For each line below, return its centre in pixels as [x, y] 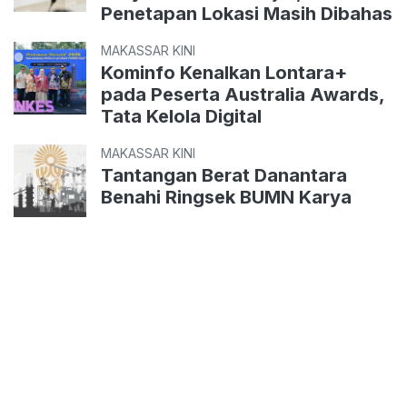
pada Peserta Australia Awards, [243, 95]
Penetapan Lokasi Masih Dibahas [247, 14]
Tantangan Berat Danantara [224, 176]
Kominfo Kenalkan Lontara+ [224, 73]
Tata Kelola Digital [181, 117]
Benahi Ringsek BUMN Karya [226, 198]
